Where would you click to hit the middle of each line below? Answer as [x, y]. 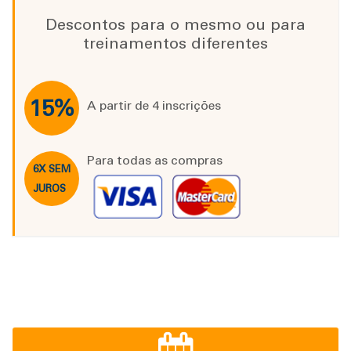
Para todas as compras [155, 161]
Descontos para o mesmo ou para [175, 25]
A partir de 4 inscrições [154, 106]
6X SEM [52, 169]
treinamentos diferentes [175, 43]
